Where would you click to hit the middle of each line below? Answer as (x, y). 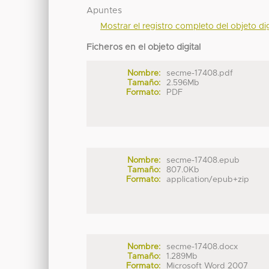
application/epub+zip (208, 179)
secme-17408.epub (203, 160)
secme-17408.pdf (200, 74)
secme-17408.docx (202, 247)
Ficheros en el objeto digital (144, 48)
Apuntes (104, 11)
